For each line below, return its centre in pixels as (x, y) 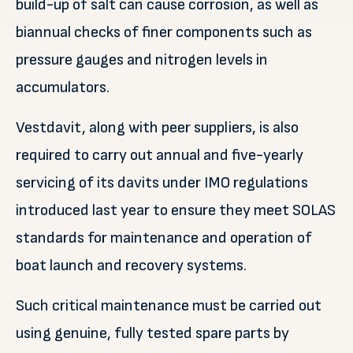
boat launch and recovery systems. (131, 266)
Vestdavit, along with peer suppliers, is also (157, 128)
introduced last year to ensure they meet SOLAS (176, 210)
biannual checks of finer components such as (164, 32)
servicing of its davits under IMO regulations (162, 183)
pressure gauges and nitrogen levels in (142, 60)
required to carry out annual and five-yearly (160, 155)
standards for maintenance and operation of (164, 238)
